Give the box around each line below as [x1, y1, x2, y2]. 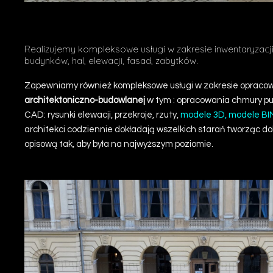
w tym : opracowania [145, 95, 232, 105]
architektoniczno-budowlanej [24, 95, 145, 105]
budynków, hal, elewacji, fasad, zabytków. [24, 54, 198, 66]
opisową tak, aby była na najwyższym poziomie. [24, 139, 213, 149]
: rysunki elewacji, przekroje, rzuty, [44, 110, 180, 119]
